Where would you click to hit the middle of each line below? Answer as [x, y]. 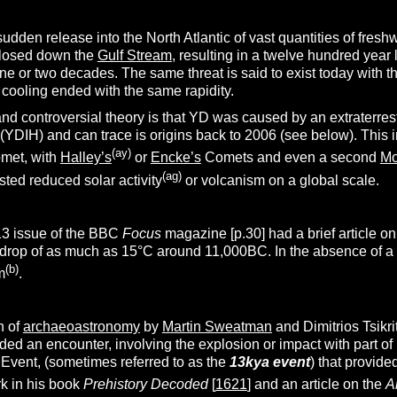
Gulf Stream [134, 56]
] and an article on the [316, 385]
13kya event [269, 362]
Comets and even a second [290, 158]
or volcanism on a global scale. [280, 180]
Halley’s [86, 158]
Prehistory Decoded [147, 385]
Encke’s [175, 158]
